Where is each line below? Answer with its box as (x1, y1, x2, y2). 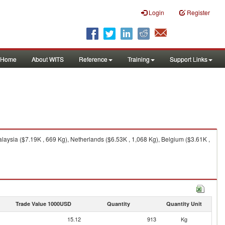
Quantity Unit (166, 200, 202, 207)
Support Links (170, 55, 207, 63)
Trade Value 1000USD (15, 200, 71, 207)
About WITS (32, 55, 64, 63)
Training (128, 55, 150, 63)
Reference (79, 55, 107, 63)
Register (187, 8, 210, 17)
